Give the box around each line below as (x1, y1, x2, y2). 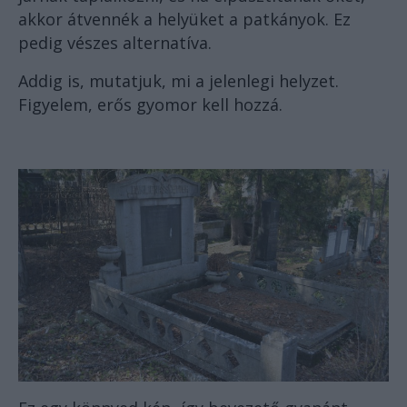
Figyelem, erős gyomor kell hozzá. (18, 93, 283, 115)
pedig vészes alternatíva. (18, 31, 212, 54)
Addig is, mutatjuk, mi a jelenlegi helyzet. (18, 69, 339, 92)
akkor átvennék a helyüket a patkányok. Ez (18, 7, 351, 30)
